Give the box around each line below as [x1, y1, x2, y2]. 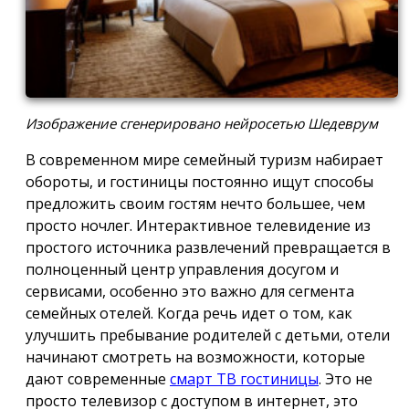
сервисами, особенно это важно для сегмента [26, 280, 354, 301]
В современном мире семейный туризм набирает [26, 149, 383, 170]
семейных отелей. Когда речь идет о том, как [26, 302, 352, 323]
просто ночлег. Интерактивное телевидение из [26, 215, 371, 236]
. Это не [319, 368, 372, 389]
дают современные [26, 368, 170, 389]
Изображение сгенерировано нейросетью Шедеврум [26, 113, 378, 132]
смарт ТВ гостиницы [170, 368, 319, 389]
